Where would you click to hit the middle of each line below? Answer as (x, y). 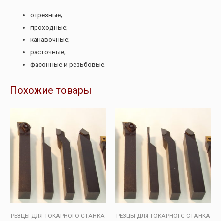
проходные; (49, 27)
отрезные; (46, 15)
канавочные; (50, 39)
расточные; (48, 52)
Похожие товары (51, 90)
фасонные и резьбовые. (68, 64)
